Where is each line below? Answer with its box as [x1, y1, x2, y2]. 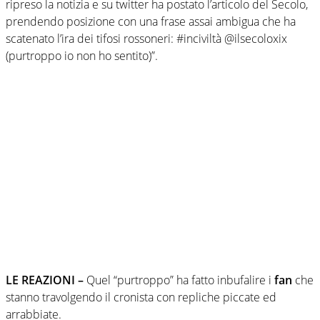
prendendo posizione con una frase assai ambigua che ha [6, 13, 296, 29]
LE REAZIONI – [6, 271, 84, 288]
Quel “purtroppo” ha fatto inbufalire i [84, 271, 274, 288]
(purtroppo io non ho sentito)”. [6, 47, 158, 64]
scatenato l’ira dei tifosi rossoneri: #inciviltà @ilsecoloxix [6, 30, 287, 46]
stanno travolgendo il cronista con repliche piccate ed [6, 289, 276, 305]
